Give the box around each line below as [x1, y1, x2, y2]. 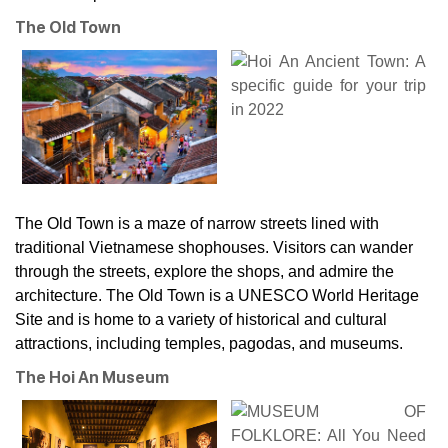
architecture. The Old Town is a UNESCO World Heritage [15, 286, 419, 304]
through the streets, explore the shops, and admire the [15, 262, 394, 280]
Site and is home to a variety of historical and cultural [15, 310, 387, 328]
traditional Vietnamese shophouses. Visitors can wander [15, 238, 413, 256]
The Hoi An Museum [15, 367, 169, 387]
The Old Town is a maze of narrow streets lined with [15, 214, 379, 232]
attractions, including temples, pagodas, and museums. [15, 334, 403, 352]
